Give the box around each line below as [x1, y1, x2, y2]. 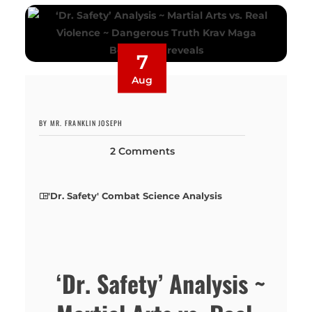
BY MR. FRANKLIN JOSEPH [39, 117, 123, 128]
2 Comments [109, 144, 175, 157]
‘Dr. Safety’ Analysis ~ [56, 265, 266, 302]
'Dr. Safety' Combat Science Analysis [48, 189, 223, 201]
